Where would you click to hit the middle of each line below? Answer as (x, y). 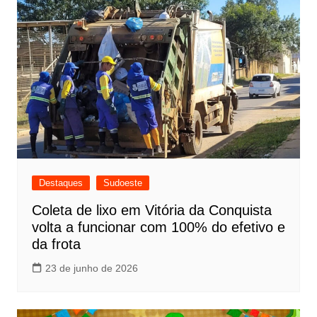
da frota (56, 244)
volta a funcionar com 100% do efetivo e (158, 227)
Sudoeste (122, 183)
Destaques (60, 183)
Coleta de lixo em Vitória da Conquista (151, 211)
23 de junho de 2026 (91, 269)
